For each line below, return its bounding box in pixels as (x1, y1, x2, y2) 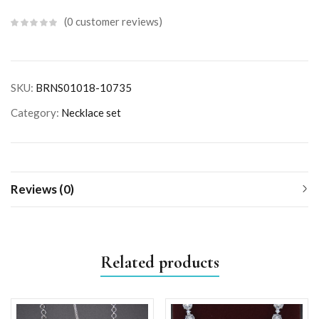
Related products (100, 251, 219, 273)
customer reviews (73, 14, 159, 28)
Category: (11, 105, 61, 119)
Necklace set (61, 105, 121, 119)
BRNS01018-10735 (36, 80, 132, 94)
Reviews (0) (11, 181, 74, 197)
